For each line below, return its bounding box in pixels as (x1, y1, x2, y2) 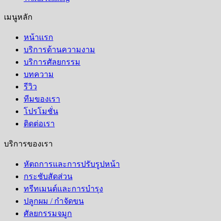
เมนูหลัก (4, 13, 33, 22)
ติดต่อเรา (24, 119, 55, 128)
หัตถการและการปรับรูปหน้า (24, 160, 120, 169)
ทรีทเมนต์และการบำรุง (24, 184, 103, 193)
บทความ (24, 70, 54, 79)
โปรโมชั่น (24, 107, 58, 116)
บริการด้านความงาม (24, 45, 95, 54)
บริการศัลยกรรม (24, 58, 80, 67)
